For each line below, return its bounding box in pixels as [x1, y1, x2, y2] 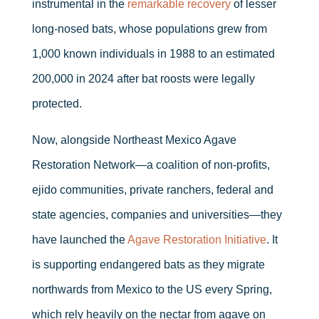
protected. [31, 97, 82, 110]
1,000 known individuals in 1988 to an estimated [31, 47, 275, 60]
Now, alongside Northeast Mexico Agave [31, 133, 236, 146]
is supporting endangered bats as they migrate [31, 258, 265, 271]
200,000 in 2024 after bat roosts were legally [31, 72, 255, 85]
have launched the [31, 233, 127, 246]
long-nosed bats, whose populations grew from [31, 22, 267, 35]
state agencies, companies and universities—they [31, 208, 282, 221]
